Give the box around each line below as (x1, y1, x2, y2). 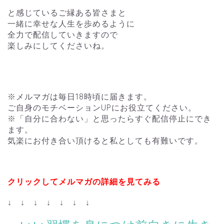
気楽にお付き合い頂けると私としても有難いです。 (7, 135, 203, 146)
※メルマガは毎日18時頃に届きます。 (7, 91, 152, 102)
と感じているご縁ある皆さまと (7, 7, 126, 18)
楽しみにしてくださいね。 (7, 40, 109, 51)
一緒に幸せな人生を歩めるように (7, 18, 135, 29)
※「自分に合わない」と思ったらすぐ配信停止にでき (7, 113, 211, 124)
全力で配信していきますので (7, 29, 118, 40)
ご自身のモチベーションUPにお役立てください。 (7, 102, 196, 113)
